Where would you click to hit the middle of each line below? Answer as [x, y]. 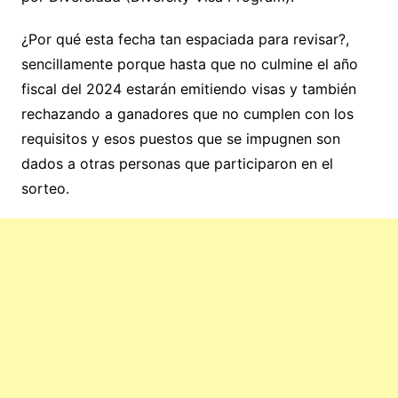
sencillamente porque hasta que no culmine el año [189, 64]
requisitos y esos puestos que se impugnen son [180, 139]
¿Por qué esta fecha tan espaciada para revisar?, [185, 40]
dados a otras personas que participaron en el [177, 164]
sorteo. [45, 189]
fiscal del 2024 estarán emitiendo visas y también [188, 89]
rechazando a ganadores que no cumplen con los [187, 114]
